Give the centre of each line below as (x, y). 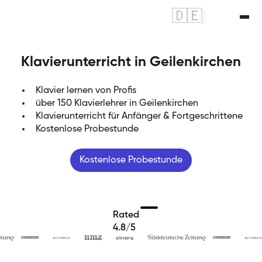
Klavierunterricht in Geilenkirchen (131, 62)
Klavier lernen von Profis (86, 91)
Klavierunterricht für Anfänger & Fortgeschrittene (139, 116)
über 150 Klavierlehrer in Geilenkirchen (117, 104)
